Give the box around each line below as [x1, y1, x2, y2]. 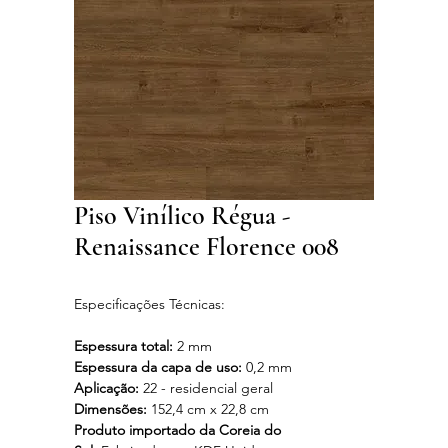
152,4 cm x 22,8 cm [147, 400, 269, 419]
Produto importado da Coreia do [74, 421, 281, 440]
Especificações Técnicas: [74, 295, 229, 314]
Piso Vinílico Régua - [74, 200, 290, 232]
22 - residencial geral [139, 379, 273, 398]
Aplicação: [74, 379, 139, 398]
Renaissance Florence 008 [74, 231, 339, 263]
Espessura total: [74, 337, 173, 356]
